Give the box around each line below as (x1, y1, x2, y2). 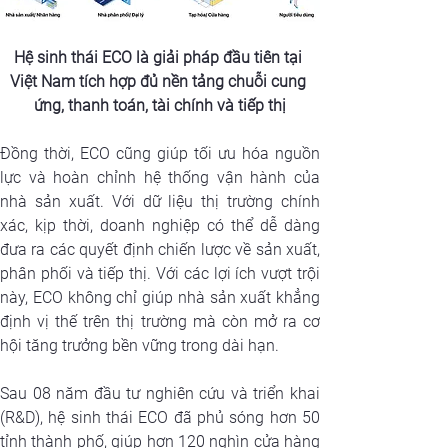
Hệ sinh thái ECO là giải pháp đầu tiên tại (14, 48, 306, 68)
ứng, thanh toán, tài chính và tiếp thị (34, 96, 286, 116)
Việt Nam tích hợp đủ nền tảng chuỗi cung (10, 72, 310, 92)
